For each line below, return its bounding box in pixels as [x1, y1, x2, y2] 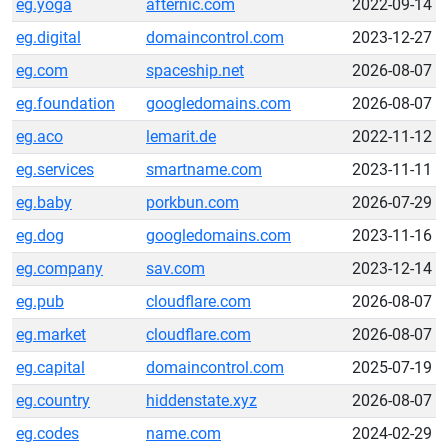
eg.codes [16, 424, 79, 443]
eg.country [16, 391, 90, 410]
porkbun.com [146, 193, 239, 212]
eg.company [16, 259, 103, 278]
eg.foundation [16, 94, 115, 113]
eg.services [16, 160, 94, 179]
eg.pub [16, 292, 64, 311]
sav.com [146, 259, 205, 278]
